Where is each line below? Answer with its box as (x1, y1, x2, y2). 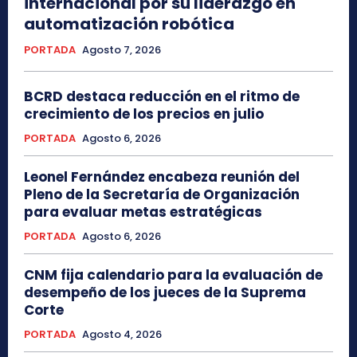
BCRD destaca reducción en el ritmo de (24, 87, 300, 106)
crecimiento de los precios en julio (24, 104, 264, 124)
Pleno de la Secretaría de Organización (24, 185, 300, 204)
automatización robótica (24, 13, 234, 35)
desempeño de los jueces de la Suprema (24, 283, 306, 302)
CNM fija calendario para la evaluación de (24, 265, 323, 284)
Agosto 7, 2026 (82, 42, 161, 57)
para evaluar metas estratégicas (24, 202, 262, 222)
